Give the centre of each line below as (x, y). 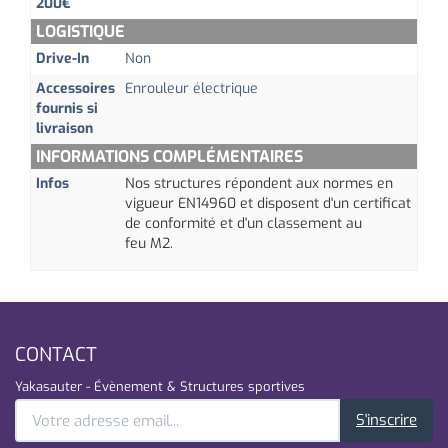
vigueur (151, 203)
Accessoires (75, 88)
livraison (64, 128)
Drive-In (62, 58)
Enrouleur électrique (191, 88)
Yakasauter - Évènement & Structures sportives (160, 386)
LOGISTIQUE (80, 31)
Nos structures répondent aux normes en (259, 183)
